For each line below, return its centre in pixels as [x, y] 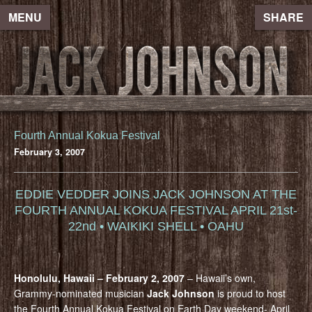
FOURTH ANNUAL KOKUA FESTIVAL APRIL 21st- [156, 210]
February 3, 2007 [49, 151]
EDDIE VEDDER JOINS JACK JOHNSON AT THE [156, 194]
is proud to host [250, 293]
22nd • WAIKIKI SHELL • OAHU [156, 226]
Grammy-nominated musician [80, 293]
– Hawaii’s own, [220, 278]
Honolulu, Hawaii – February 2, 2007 [99, 278]
